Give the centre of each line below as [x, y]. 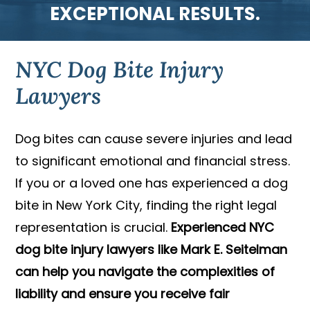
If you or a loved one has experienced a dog [152, 183]
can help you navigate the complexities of [145, 272]
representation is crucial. [93, 228]
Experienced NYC [223, 228]
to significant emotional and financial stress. [153, 161]
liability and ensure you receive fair [123, 294]
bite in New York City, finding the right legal [146, 206]
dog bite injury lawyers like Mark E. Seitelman [152, 250]
